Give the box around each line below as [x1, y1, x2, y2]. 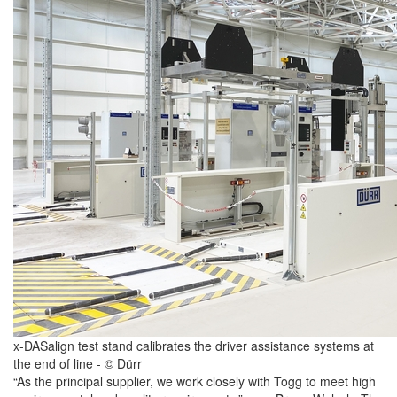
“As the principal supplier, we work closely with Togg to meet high [13, 372, 376, 391]
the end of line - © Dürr [13, 354, 142, 373]
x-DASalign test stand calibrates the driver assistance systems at [13, 337, 374, 355]
